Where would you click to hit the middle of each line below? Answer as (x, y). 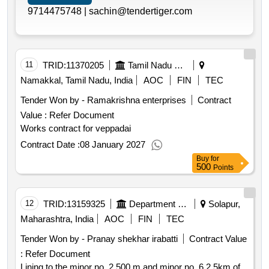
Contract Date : (50, 145)
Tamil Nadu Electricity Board (179, 65)
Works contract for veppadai (76, 128)
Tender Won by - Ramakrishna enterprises (103, 100)
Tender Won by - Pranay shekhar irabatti (99, 239)
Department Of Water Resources (182, 204)
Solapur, (223, 204)
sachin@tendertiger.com (141, 11)
